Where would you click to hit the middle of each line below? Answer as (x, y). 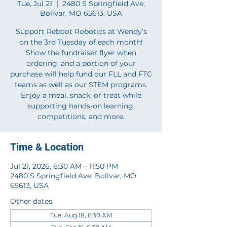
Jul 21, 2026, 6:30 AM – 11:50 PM (64, 166)
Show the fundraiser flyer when (81, 53)
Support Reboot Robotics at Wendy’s (81, 31)
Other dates (31, 201)
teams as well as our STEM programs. (81, 85)
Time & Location (47, 147)
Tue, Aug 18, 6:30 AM (81, 215)
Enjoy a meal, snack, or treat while (81, 95)
